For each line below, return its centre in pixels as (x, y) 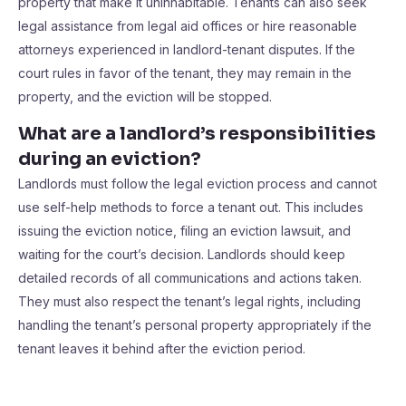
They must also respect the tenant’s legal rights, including (189, 301)
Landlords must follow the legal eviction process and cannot (198, 184)
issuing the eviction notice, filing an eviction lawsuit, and (184, 231)
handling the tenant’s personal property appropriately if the (195, 325)
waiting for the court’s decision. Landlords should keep (182, 254)
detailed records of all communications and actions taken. (190, 278)
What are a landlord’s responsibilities (197, 134)
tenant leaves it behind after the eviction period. (162, 348)
